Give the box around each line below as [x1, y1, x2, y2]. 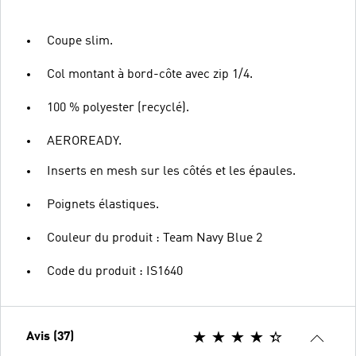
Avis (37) [26, 330, 74, 343]
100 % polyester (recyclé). [47, 101, 189, 114]
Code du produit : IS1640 [47, 265, 183, 278]
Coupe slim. [47, 34, 113, 48]
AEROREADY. [47, 134, 122, 148]
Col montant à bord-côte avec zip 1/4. [47, 68, 253, 81]
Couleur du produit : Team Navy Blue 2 [47, 231, 262, 245]
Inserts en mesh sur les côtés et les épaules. [47, 164, 296, 178]
